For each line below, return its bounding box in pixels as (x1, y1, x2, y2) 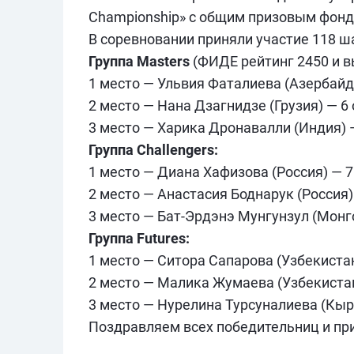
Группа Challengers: (88, 141, 218, 159)
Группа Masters (88, 53, 190, 70)
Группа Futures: (88, 230, 190, 247)
